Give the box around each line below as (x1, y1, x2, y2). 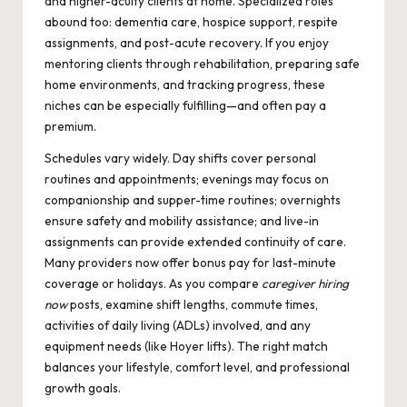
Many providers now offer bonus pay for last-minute (45, 254, 336, 272)
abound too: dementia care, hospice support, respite (45, 14, 338, 31)
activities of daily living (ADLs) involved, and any (45, 317, 311, 334)
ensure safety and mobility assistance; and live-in (45, 213, 319, 230)
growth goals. (45, 380, 121, 397)
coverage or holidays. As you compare (45, 275, 262, 293)
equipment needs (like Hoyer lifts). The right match (45, 338, 328, 355)
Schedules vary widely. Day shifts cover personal (45, 150, 316, 167)
